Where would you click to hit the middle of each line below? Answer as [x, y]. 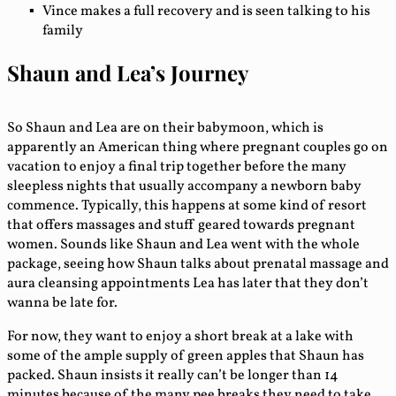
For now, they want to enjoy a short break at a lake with [180, 337]
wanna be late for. [62, 304]
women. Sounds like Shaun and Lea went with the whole [183, 245]
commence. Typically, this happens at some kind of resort [187, 206]
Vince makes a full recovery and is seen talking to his [206, 12]
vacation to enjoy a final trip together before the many [177, 168]
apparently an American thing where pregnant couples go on [198, 148]
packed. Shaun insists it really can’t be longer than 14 [173, 376]
